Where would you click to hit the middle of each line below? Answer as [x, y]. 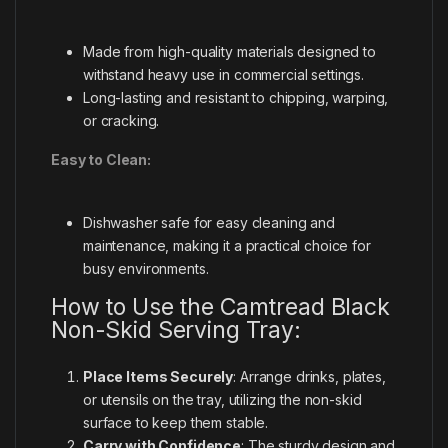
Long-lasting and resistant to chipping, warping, [236, 97]
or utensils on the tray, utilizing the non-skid [222, 399]
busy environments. [146, 268]
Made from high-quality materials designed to [229, 51]
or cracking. [121, 120]
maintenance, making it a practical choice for [227, 245]
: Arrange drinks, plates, [309, 376]
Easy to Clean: [101, 159]
